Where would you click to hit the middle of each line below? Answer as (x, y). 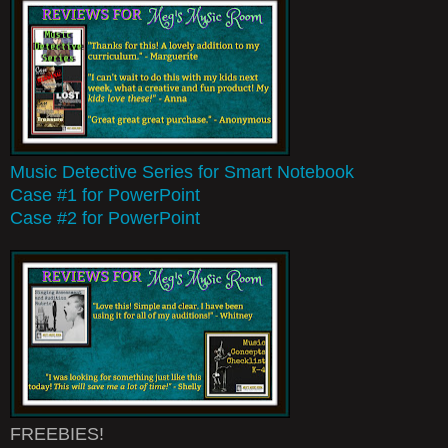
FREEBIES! (57, 433)
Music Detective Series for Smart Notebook (182, 171)
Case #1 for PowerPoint (105, 194)
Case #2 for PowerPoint (105, 217)
